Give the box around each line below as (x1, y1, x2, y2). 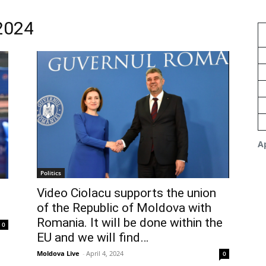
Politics (40, 169, 61, 178)
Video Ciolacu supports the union (37, 186, 216, 201)
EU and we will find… (37, 230, 148, 245)
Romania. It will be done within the (37, 216, 223, 230)
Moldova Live (37, 249, 80, 258)
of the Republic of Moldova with (37, 201, 211, 216)
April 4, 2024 (86, 249, 123, 258)
